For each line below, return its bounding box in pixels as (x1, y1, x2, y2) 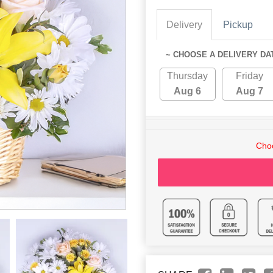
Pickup (223, 19, 253, 30)
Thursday (167, 71, 208, 81)
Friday (235, 71, 263, 81)
